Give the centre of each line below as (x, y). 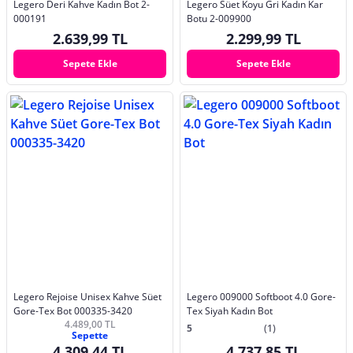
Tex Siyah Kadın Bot (230, 310)
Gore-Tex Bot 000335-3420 (73, 310)
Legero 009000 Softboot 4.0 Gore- (261, 296)
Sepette (90, 335)
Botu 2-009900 (219, 19)
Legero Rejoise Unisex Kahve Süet (87, 296)
